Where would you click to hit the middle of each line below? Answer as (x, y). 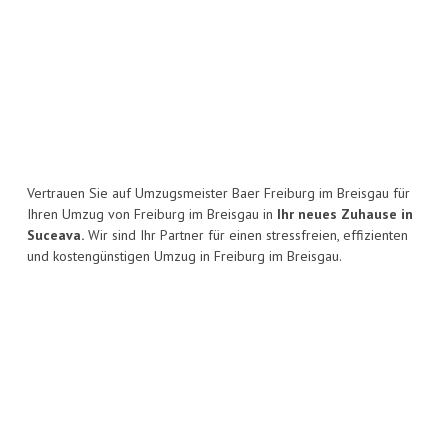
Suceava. (55, 235)
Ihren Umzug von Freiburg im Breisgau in (152, 214)
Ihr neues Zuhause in (345, 214)
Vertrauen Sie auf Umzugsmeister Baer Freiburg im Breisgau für (218, 193)
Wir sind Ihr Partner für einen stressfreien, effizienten (246, 235)
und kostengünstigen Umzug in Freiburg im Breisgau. (184, 256)
